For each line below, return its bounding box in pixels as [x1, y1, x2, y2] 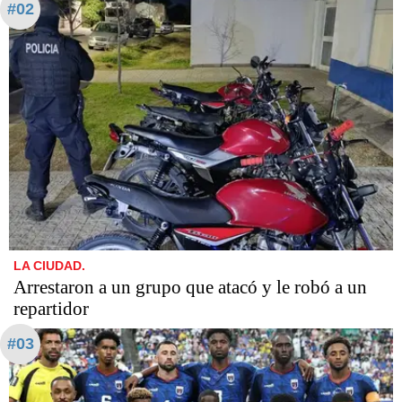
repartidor [13, 297, 89, 319]
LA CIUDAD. [13, 258, 85, 273]
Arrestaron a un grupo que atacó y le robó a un [13, 275, 367, 298]
